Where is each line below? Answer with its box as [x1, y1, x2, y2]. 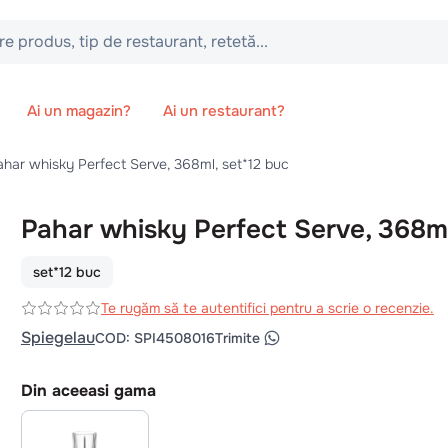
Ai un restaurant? [163, 100, 285, 121]
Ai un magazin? [27, 100, 131, 121]
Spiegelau [20, 327, 95, 348]
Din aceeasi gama [20, 380, 156, 401]
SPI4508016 [133, 329, 215, 347]
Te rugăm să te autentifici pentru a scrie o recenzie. [100, 299, 434, 317]
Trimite [214, 329, 260, 347]
